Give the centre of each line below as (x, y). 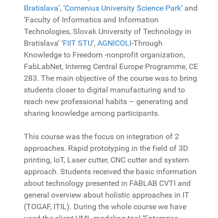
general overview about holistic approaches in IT (107, 195)
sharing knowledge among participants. (92, 113)
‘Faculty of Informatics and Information (91, 20)
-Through (147, 43)
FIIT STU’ (78, 43)
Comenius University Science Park (123, 8)
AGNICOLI (114, 43)
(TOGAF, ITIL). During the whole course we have (105, 207)
